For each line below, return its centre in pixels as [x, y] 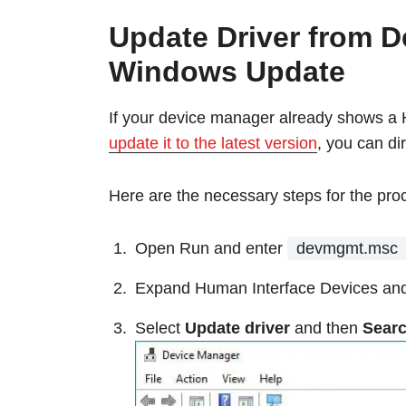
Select [160, 329]
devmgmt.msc [347, 249]
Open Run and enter [211, 249]
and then [329, 329]
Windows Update [227, 72]
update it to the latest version [213, 144]
